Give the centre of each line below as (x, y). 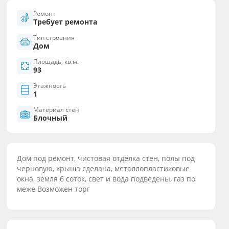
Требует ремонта (65, 22)
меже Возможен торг (54, 189)
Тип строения (54, 38)
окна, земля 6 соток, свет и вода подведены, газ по (106, 179)
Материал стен (56, 110)
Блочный (51, 118)
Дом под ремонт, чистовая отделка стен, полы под (106, 158)
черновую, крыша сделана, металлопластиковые (104, 168)
